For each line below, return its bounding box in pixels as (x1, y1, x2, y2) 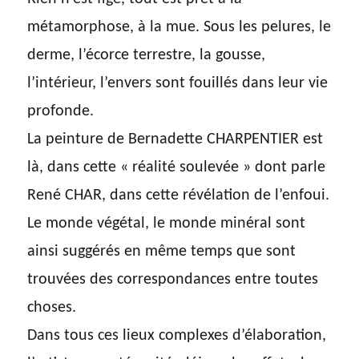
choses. (27, 300, 77, 317)
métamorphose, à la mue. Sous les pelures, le (27, 19, 332, 36)
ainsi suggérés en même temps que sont (27, 244, 296, 260)
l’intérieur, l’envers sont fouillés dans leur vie (27, 75, 329, 92)
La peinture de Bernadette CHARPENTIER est (27, 131, 324, 148)
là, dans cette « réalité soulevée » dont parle (27, 159, 326, 176)
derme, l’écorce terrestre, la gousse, (27, 47, 266, 64)
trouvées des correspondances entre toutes (27, 272, 319, 288)
